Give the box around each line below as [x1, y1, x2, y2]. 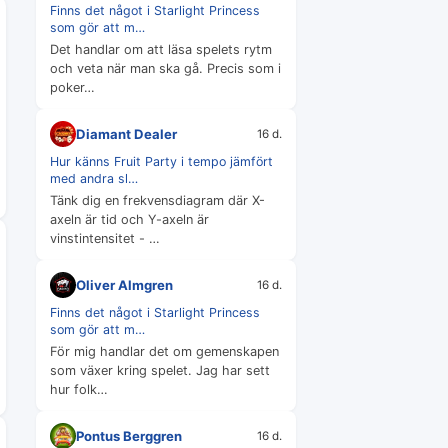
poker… [50, 80, 95, 95]
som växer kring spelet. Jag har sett [50, 363, 270, 378]
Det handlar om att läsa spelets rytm [50, 42, 272, 57]
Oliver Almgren [76, 276, 173, 293]
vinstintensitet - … [50, 231, 160, 246]
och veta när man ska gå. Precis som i [50, 61, 281, 76]
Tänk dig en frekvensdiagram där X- [50, 193, 265, 208]
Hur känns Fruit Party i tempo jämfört [50, 154, 273, 169]
